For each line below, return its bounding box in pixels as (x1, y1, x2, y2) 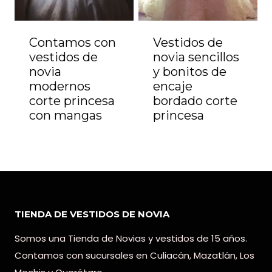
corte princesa (29, 93, 115, 108)
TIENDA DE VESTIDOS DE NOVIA (15, 208, 169, 220)
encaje (153, 78, 192, 93)
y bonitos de (153, 64, 226, 79)
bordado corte (153, 93, 237, 108)
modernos (29, 78, 90, 93)
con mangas (29, 107, 102, 123)
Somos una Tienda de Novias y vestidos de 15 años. (15, 231, 247, 245)
